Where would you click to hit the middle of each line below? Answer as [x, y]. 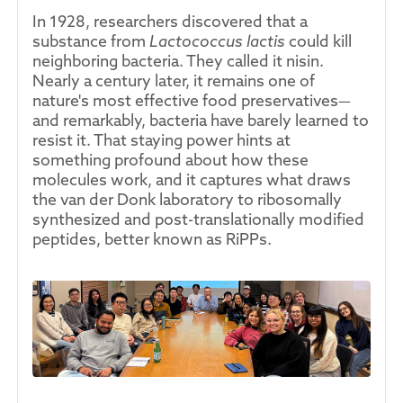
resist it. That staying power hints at [161, 140]
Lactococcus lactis [217, 41]
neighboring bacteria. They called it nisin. [178, 61]
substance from [91, 41]
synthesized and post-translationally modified [198, 219]
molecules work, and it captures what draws [192, 179]
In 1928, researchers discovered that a [170, 21]
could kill [318, 41]
